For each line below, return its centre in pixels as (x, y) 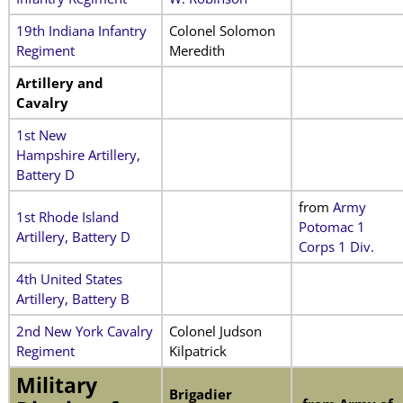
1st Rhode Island (67, 216)
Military (56, 385)
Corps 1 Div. (336, 246)
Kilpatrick (197, 350)
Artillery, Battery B (72, 298)
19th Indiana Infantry (81, 30)
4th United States (69, 278)
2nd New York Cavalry (84, 331)
